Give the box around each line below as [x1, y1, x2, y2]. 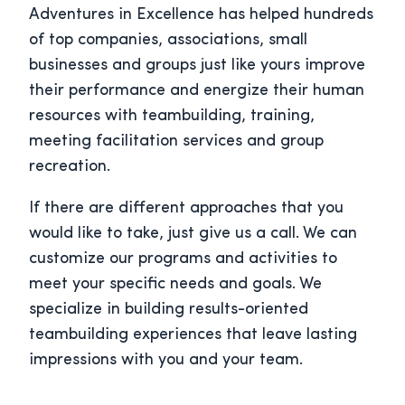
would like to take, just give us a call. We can [29, 225, 357, 243]
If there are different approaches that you [29, 200, 344, 218]
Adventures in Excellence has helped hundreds [29, 6, 373, 24]
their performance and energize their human [29, 82, 364, 100]
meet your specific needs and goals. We [29, 276, 322, 294]
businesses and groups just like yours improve [29, 57, 365, 75]
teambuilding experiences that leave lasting [29, 326, 357, 344]
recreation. [29, 158, 110, 176]
